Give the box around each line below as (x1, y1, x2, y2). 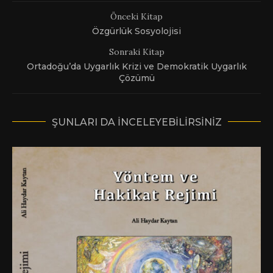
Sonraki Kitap (108, 46, 165, 57)
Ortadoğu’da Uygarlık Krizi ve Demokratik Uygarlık (26, 60, 247, 72)
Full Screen (12, 32, 58, 44)
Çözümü (118, 72, 155, 83)
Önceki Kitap (110, 10, 163, 22)
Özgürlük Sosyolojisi (92, 25, 181, 37)
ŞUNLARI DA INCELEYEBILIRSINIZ (51, 116, 222, 128)
